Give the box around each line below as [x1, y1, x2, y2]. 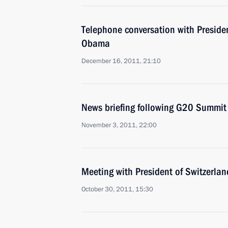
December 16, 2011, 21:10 [81, 56, 161, 66]
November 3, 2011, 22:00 [81, 121, 157, 130]
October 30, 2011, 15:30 [81, 185, 153, 194]
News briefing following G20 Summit [81, 101, 226, 113]
